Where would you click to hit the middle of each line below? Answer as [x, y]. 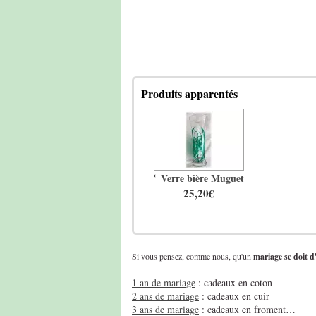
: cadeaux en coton [234, 282]
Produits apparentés [189, 93]
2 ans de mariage [165, 296]
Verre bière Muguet [202, 178]
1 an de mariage [164, 282]
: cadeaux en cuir [234, 296]
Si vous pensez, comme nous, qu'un [193, 256]
